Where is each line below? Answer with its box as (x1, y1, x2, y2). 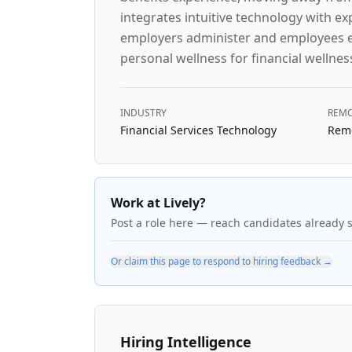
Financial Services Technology (120, 123, 277, 137)
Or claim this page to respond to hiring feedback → (111, 255, 332, 268)
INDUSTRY (120, 106, 167, 119)
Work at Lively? (111, 194, 206, 211)
